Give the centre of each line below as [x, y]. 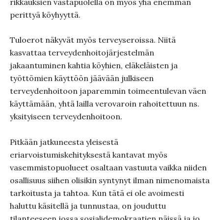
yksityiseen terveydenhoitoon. [66, 116]
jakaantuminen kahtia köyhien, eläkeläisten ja [94, 65]
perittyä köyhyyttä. [45, 15]
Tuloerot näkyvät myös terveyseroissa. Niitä [93, 40]
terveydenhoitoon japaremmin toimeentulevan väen [108, 91]
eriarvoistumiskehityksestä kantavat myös [89, 155]
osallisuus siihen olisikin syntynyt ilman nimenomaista [110, 180]
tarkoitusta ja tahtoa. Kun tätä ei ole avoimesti [97, 193]
